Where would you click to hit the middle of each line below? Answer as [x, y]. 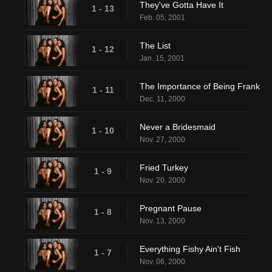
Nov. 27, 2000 [162, 140]
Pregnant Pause [171, 209]
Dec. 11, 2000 [162, 99]
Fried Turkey [164, 168]
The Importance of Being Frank [200, 87]
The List [155, 46]
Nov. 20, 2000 [162, 181]
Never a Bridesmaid [178, 127]
